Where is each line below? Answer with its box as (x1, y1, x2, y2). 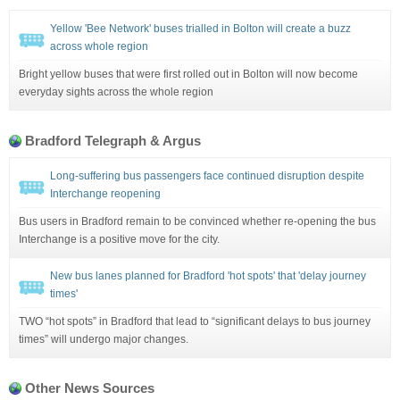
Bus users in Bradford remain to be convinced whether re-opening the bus (19, 214, 376, 228)
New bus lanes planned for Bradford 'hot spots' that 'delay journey (50, 269, 366, 282)
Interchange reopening (50, 187, 161, 200)
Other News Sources (25, 379, 154, 396)
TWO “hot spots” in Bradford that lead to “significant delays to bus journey (19, 314, 371, 328)
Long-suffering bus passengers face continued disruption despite (50, 169, 364, 182)
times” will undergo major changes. (19, 332, 188, 346)
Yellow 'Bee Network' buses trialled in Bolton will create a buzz (50, 21, 351, 35)
